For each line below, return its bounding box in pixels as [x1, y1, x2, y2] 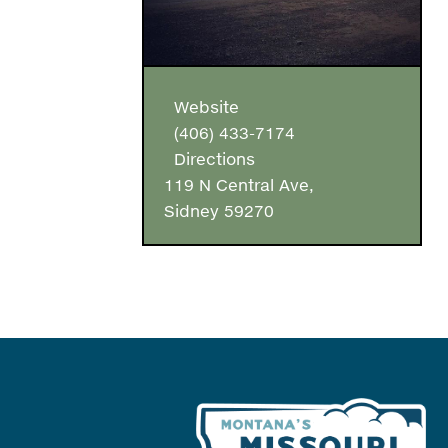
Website [164, 97, 239, 117]
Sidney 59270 [164, 201, 274, 221]
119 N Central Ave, [164, 175, 314, 195]
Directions [164, 149, 255, 169]
